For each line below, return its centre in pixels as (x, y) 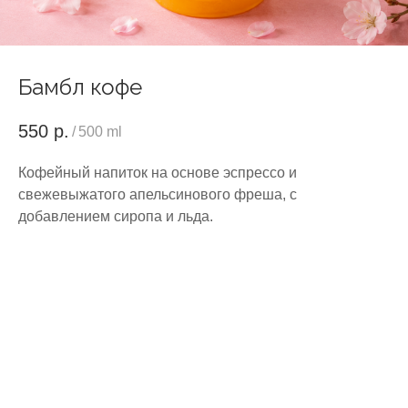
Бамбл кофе (80, 87)
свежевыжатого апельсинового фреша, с (158, 195)
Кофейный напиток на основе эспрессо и (158, 173)
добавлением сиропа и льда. (116, 217)
